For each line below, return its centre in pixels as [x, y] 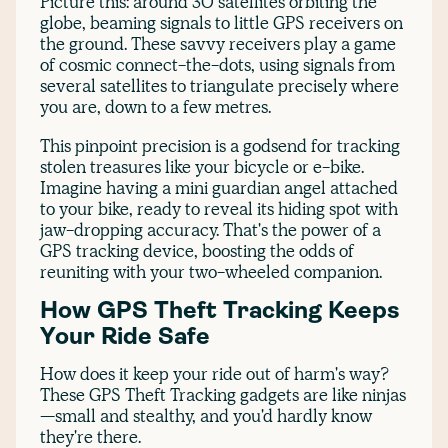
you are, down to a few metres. [155, 106]
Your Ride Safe [125, 338]
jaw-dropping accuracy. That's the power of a [210, 229]
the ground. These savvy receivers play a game [218, 43]
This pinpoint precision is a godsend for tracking [220, 145]
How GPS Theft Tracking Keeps [220, 312]
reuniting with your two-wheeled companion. [211, 271]
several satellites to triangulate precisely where [219, 85]
